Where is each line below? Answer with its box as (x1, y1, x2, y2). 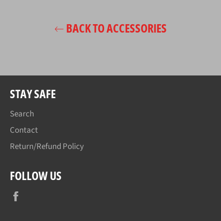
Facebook (26, 189, 59, 201)
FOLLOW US (10, 167, 62, 184)
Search (10, 108, 34, 120)
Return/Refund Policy (10, 140, 84, 152)
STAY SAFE (10, 85, 56, 102)
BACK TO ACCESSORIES (64, 19, 167, 36)
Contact (10, 124, 38, 136)
